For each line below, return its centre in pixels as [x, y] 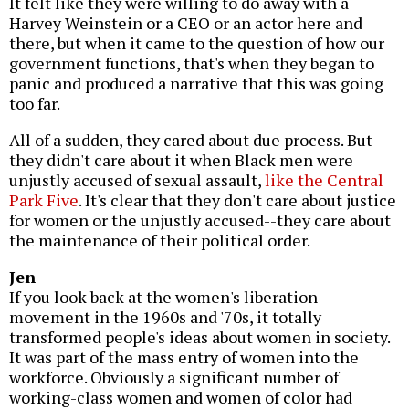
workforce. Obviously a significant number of [174, 378]
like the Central [324, 180]
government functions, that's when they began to [192, 63]
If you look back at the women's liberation [163, 297]
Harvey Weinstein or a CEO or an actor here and [186, 23]
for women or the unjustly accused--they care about [200, 220]
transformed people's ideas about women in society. [199, 337]
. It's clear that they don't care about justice [237, 200]
